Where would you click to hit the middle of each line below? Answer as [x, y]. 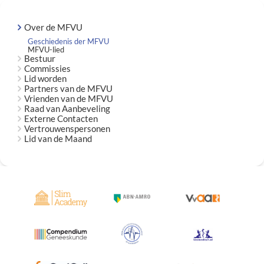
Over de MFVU [54, 27]
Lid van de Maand [58, 138]
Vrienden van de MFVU [69, 98]
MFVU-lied [46, 49]
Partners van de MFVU [69, 88]
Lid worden [46, 78]
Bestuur [40, 58]
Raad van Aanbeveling [67, 108]
